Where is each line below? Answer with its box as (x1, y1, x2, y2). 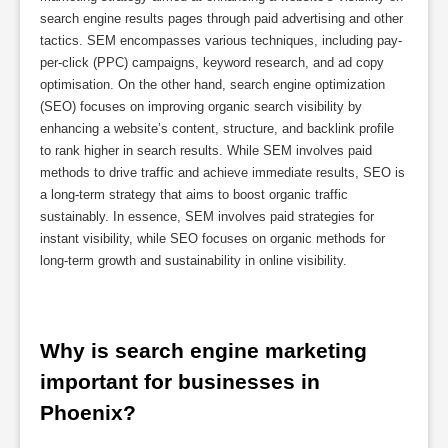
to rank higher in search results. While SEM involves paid (40, 143, 372, 159)
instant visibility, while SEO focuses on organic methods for (40, 231, 385, 247)
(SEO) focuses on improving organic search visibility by (40, 99, 362, 115)
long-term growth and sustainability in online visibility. (40, 253, 347, 269)
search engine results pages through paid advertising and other (40, 11, 403, 27)
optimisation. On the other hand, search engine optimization (40, 77, 385, 93)
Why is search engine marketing (40, 338, 367, 362)
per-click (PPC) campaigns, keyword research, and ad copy (40, 55, 384, 71)
